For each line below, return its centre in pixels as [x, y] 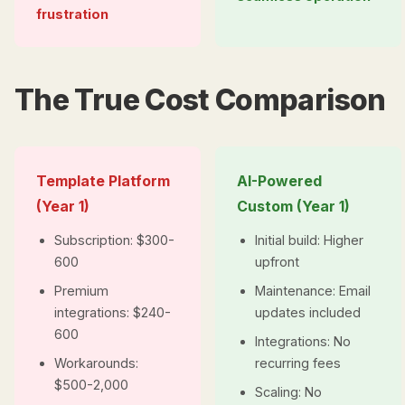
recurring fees [298, 363]
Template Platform [103, 181]
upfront [277, 262]
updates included [308, 312]
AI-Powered [279, 181]
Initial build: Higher [309, 240]
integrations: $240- [113, 312]
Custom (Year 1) [293, 206]
